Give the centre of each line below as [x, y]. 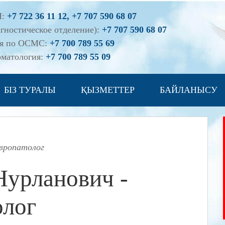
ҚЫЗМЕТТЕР [108, 90]
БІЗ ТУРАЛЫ [30, 90]
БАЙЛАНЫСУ [189, 90]
